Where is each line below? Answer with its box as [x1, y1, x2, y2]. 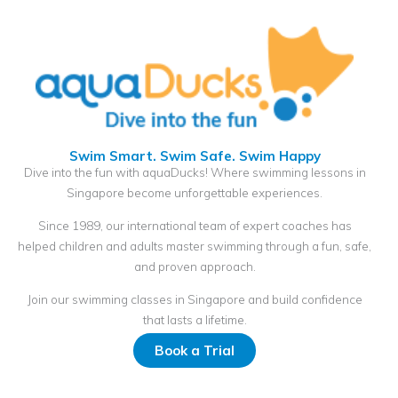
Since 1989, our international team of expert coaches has [37, 217, 352, 233]
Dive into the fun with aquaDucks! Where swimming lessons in [23, 164, 366, 180]
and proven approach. [133, 258, 256, 274]
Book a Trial [155, 341, 235, 359]
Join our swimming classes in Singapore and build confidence [27, 291, 362, 306]
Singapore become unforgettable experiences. [67, 185, 322, 201]
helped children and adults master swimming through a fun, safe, [18, 237, 371, 253]
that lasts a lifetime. [142, 311, 247, 327]
